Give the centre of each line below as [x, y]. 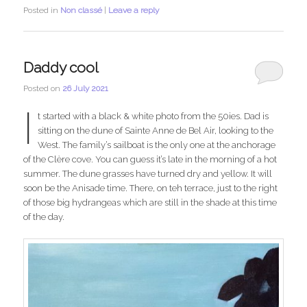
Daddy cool [61, 67]
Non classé [82, 11]
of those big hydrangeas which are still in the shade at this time [150, 202]
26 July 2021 [86, 88]
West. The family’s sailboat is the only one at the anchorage [156, 145]
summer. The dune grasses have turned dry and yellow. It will [148, 173]
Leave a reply [134, 11]
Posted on [43, 88]
